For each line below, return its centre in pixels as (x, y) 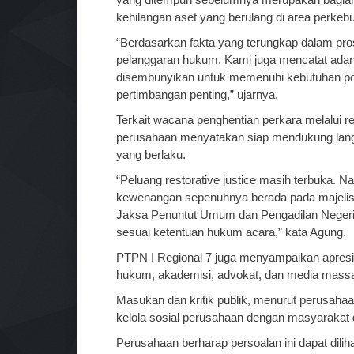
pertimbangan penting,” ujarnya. (197, 94)
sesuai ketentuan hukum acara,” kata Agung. (231, 232)
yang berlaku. (151, 154)
